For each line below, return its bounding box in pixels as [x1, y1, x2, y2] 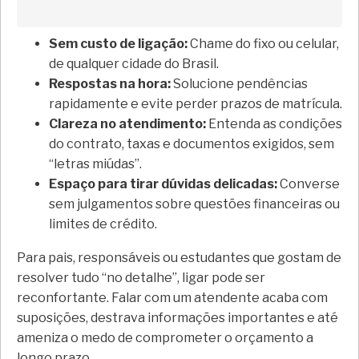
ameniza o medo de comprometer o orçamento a [17, 330, 313, 346]
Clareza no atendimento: [49, 116, 206, 132]
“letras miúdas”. [49, 156, 142, 172]
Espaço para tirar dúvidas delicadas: [49, 176, 277, 192]
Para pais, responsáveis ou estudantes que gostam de [17, 250, 341, 266]
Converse [277, 176, 340, 192]
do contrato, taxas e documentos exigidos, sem [49, 136, 334, 152]
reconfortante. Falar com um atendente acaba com [17, 290, 328, 306]
